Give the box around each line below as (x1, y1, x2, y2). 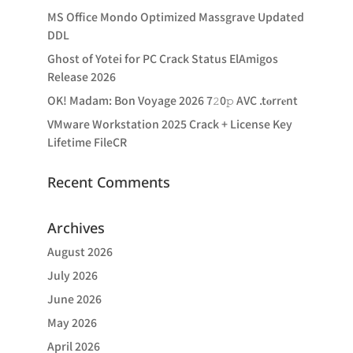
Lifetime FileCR (46, 134, 127, 150)
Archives (46, 218, 105, 237)
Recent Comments (46, 173, 170, 191)
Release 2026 (46, 69, 116, 84)
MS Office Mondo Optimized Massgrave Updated (46, 9, 304, 24)
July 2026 (46, 267, 98, 283)
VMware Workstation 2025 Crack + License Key (46, 116, 292, 132)
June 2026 (46, 291, 102, 307)
